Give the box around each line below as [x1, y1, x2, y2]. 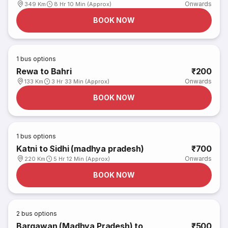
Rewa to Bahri [16, 66, 72, 76]
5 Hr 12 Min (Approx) [53, 155, 110, 162]
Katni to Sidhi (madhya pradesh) [16, 144, 144, 154]
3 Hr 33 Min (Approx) [51, 78, 110, 85]
